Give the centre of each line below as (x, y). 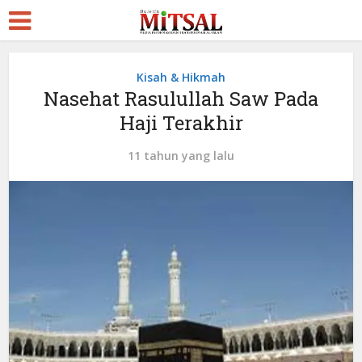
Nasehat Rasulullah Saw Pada (181, 99)
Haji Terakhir (181, 123)
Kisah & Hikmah (181, 77)
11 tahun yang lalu (181, 156)
